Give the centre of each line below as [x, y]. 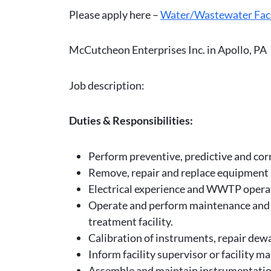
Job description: [107, 85]
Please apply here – [115, 14]
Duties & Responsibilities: [131, 120]
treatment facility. [131, 221]
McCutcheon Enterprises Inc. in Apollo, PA [168, 50]
